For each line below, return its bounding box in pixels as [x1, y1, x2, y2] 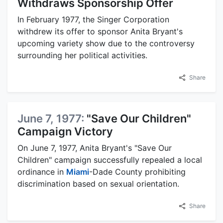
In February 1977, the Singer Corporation [17, 14, 169, 25]
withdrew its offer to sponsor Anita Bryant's [17, 26, 183, 37]
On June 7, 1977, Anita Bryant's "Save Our [17, 143, 172, 153]
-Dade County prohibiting [89, 167, 186, 177]
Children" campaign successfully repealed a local [17, 155, 202, 165]
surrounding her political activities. [17, 50, 147, 61]
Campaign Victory [17, 125, 113, 138]
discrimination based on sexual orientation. [17, 179, 179, 189]
